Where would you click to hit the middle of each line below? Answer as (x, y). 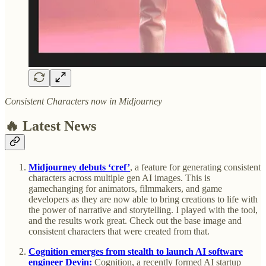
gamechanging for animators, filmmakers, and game (125, 189)
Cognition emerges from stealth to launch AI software (136, 252)
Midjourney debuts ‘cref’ (79, 167)
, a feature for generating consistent (195, 167)
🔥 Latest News (50, 126)
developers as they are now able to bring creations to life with (143, 199)
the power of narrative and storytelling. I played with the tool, (143, 210)
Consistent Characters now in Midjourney (83, 101)
